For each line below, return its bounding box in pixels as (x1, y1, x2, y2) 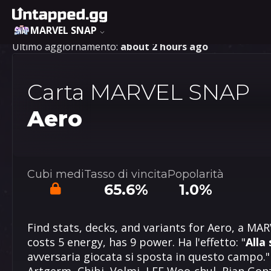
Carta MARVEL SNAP (27, 79, 250, 105)
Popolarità (168, 168, 224, 181)
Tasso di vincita (84, 168, 168, 181)
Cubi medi (27, 168, 84, 181)
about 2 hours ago (120, 40, 208, 53)
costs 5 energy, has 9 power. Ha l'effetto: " (27, 235, 246, 249)
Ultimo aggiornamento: (12, 40, 120, 53)
